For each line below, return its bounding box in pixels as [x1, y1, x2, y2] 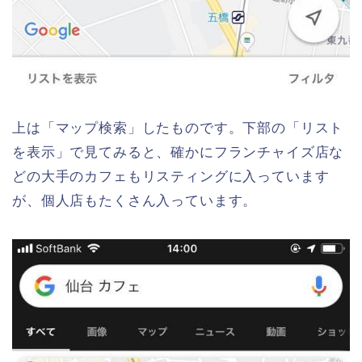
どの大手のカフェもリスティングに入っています [12, 169, 330, 185]
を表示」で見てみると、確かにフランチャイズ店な [12, 145, 344, 161]
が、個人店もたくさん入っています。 [12, 193, 258, 209]
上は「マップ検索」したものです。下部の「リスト [12, 120, 344, 137]
